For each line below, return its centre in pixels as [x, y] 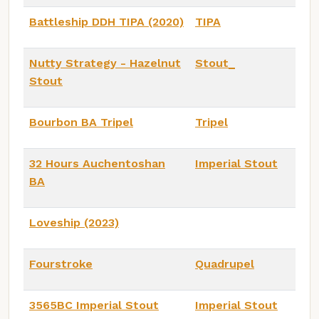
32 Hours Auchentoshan [97, 163]
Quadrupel [225, 263]
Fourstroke [61, 263]
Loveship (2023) [74, 222]
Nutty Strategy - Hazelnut [105, 63]
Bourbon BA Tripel [81, 122]
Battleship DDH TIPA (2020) [106, 21]
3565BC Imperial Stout [94, 305]
